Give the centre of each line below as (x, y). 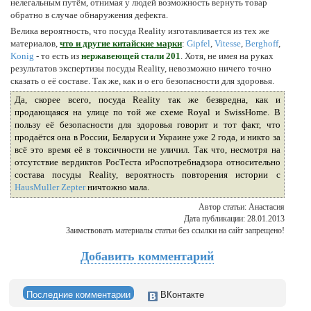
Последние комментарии (78, 294)
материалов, (35, 43)
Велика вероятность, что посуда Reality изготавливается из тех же (140, 31)
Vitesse (228, 43)
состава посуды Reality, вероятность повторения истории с (148, 174)
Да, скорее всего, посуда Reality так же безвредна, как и (148, 99)
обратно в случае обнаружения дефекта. (89, 15)
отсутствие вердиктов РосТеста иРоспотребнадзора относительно (148, 162)
